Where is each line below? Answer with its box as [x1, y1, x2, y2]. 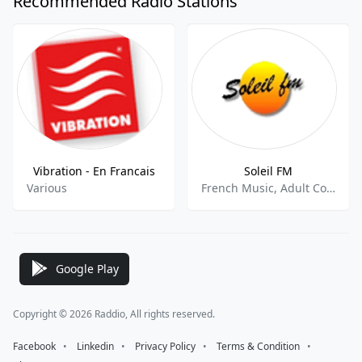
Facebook [13, 339, 56, 353]
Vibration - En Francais [32, 163, 155, 179]
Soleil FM [244, 163, 293, 179]
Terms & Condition [217, 339, 300, 353]
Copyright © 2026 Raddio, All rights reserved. [13, 307, 215, 321]
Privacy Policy [135, 339, 196, 353]
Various [27, 180, 67, 196]
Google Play [56, 260, 119, 276]
